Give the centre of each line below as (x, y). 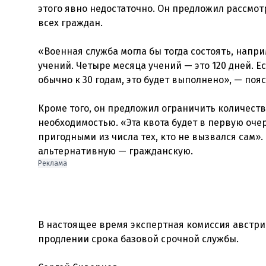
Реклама (53, 163)
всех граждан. (70, 23)
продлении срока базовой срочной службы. (138, 239)
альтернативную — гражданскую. (115, 151)
